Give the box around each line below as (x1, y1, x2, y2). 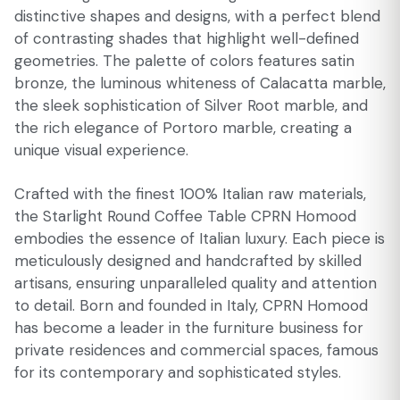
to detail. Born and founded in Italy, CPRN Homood (14, 296, 368, 315)
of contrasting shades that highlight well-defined (14, 29, 359, 48)
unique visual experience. (14, 140, 188, 160)
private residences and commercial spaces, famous (14, 340, 379, 360)
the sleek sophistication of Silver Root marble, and (14, 96, 368, 115)
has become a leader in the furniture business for (14, 318, 363, 337)
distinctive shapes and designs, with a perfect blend (14, 6, 380, 26)
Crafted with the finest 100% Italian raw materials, (14, 184, 366, 204)
